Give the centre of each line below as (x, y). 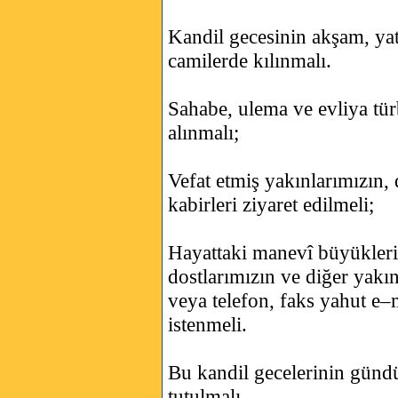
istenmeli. (207, 325)
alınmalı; (203, 133)
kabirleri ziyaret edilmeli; (271, 205)
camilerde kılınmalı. (250, 61)
